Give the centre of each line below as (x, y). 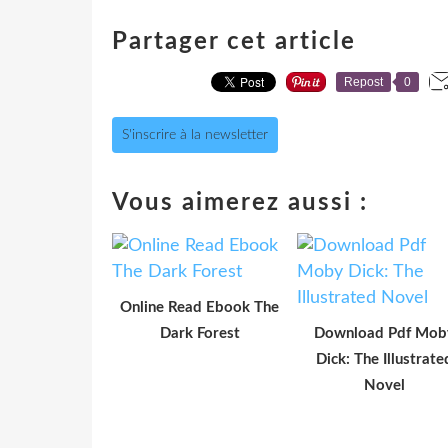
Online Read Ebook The (199, 307)
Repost (363, 81)
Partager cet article (234, 41)
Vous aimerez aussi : (240, 202)
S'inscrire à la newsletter (195, 134)
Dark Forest (199, 333)
